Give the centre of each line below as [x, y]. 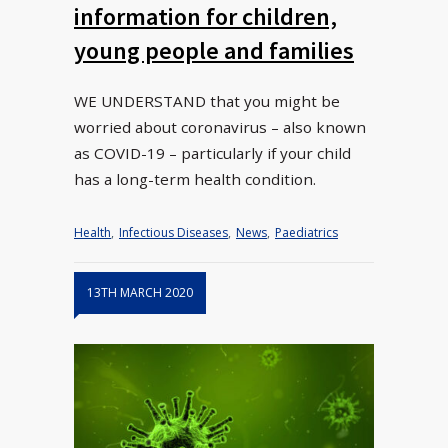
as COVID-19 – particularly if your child [212, 153]
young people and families [214, 51]
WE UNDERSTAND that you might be [207, 101]
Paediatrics [306, 233]
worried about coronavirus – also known [220, 127]
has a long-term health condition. [195, 179]
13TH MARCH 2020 [140, 293]
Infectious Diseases [173, 233]
